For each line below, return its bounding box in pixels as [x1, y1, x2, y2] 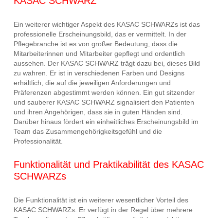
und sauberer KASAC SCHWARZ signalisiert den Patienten [14, 98, 194, 106]
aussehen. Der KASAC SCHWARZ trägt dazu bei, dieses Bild [14, 59, 200, 67]
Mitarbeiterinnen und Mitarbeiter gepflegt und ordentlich [14, 49, 185, 57]
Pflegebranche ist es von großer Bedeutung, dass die [14, 39, 178, 48]
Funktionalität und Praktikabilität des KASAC [14, 159, 204, 170]
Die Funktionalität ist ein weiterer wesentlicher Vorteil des [14, 196, 188, 204]
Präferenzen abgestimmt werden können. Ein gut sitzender [14, 88, 195, 96]
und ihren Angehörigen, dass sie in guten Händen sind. [14, 108, 182, 116]
